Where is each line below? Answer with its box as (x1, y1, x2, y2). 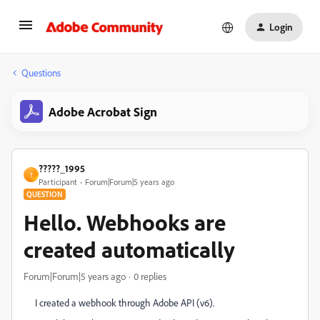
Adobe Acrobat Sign (49, 104, 157, 119)
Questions (21, 66, 61, 79)
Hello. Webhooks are (24, 208, 226, 236)
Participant (39, 176, 77, 187)
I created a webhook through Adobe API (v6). (35, 296, 214, 309)
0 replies (134, 270, 166, 282)
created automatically (24, 235, 235, 264)
